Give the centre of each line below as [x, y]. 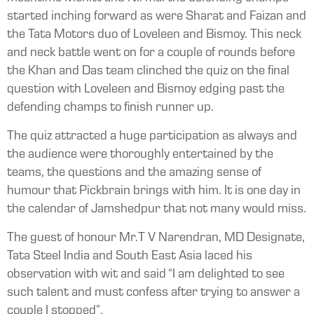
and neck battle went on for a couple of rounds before [151, 53]
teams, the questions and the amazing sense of [134, 173]
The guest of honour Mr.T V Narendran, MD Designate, [156, 238]
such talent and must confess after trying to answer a [153, 293]
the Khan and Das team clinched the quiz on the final [148, 71]
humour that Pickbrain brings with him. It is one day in [154, 191]
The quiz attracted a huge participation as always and [152, 137]
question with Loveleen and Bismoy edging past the [146, 90]
